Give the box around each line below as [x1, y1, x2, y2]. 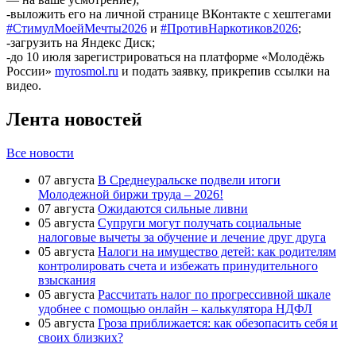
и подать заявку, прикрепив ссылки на [118, 64, 330, 78]
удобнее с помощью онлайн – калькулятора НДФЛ [38, 301, 312, 315]
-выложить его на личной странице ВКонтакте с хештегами [6, 6, 331, 21]
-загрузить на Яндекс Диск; [6, 35, 155, 49]
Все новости [6, 145, 74, 160]
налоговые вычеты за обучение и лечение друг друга [38, 230, 326, 244]
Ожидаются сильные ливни [98, 201, 248, 215]
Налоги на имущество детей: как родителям [98, 244, 336, 258]
